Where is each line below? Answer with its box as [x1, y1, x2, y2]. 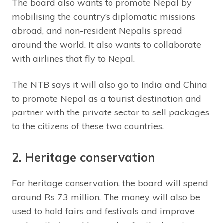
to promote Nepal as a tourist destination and [12, 93, 201, 105]
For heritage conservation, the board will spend [12, 177, 208, 189]
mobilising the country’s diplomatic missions [12, 11, 195, 23]
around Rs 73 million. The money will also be [12, 191, 200, 203]
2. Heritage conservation [12, 150, 155, 165]
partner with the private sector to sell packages [12, 107, 209, 118]
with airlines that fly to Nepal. [12, 53, 135, 65]
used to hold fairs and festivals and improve [12, 205, 195, 217]
